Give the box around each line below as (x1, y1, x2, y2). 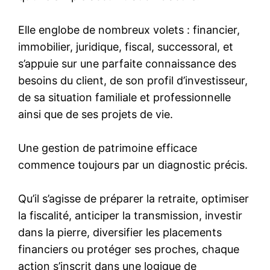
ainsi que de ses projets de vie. (18, 107, 174, 121)
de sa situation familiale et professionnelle (18, 90, 231, 104)
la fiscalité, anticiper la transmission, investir (18, 209, 243, 222)
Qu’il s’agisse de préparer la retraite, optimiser (18, 192, 250, 205)
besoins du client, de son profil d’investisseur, (18, 74, 248, 87)
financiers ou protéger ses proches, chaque (18, 242, 240, 256)
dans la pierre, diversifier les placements (18, 225, 222, 239)
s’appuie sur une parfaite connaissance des (18, 57, 237, 70)
